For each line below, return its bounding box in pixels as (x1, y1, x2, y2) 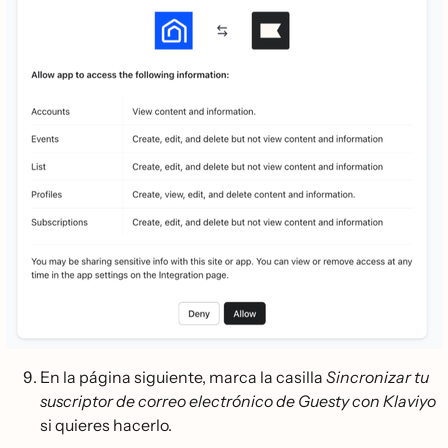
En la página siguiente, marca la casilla (40, 367, 326, 388)
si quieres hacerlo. (40, 415, 172, 436)
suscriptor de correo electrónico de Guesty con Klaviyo (40, 391, 436, 412)
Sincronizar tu (326, 367, 429, 388)
